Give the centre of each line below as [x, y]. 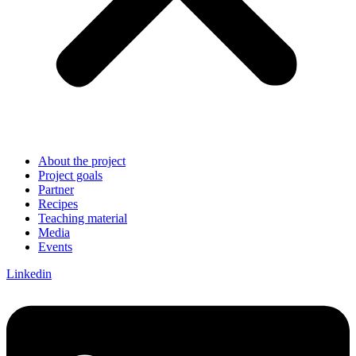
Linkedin [29, 274]
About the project [82, 161]
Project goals [70, 175]
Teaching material [83, 218]
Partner [56, 190]
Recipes [58, 204]
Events [55, 247]
